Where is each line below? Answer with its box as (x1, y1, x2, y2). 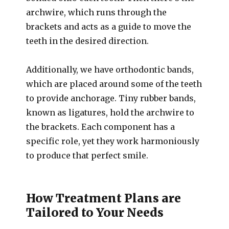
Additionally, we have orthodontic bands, (26, 64, 194, 75)
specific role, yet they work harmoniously (26, 136, 200, 146)
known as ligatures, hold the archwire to (26, 107, 195, 118)
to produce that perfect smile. (26, 150, 149, 161)
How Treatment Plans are (26, 191, 181, 205)
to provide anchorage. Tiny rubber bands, (26, 93, 196, 103)
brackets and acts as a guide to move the (26, 21, 192, 32)
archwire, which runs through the (26, 7, 167, 17)
